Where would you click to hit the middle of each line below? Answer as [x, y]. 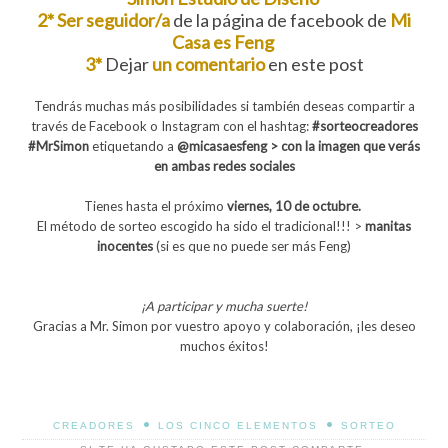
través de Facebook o [95, 125]
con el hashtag [264, 125]
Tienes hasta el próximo [155, 205]
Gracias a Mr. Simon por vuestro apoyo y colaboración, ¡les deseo [224, 325]
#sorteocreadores [364, 125]
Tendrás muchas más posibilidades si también [168, 105]
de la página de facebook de [280, 19]
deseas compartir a [358, 105]
